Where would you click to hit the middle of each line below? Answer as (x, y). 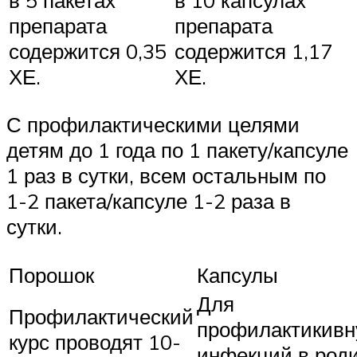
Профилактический (101, 317)
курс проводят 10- (95, 342)
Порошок (51, 275)
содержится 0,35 (88, 51)
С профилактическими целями (153, 125)
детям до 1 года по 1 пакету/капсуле (177, 150)
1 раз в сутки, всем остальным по (166, 176)
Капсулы (237, 275)
